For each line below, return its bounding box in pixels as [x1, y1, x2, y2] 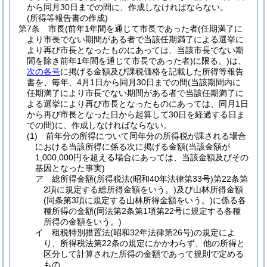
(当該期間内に [188, 77, 241, 87]
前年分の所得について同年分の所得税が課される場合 [46, 131, 246, 141]
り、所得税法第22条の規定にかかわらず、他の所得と [44, 238, 245, 248]
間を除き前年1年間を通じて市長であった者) [27, 56, 193, 66]
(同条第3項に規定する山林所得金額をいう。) [44, 195, 213, 205]
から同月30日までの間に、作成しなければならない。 [27, 2, 228, 12]
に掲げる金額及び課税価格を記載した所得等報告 [60, 67, 244, 76]
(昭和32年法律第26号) [110, 228, 194, 237]
